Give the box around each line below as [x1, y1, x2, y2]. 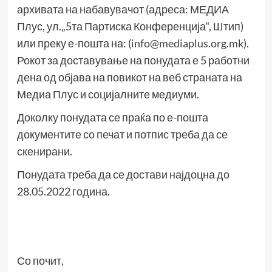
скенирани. [16, 144, 72, 158]
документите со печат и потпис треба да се [16, 127, 228, 141]
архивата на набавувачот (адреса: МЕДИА [16, 2, 229, 16]
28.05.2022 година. [16, 185, 110, 199]
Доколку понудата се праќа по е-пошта [16, 110, 208, 124]
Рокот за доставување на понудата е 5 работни [16, 53, 250, 67]
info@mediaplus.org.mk [131, 36, 243, 50]
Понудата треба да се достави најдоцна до [16, 168, 229, 182]
